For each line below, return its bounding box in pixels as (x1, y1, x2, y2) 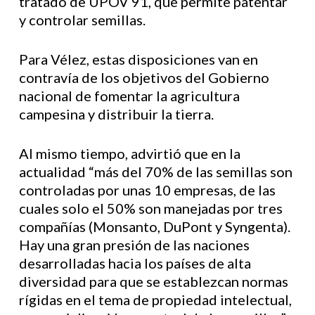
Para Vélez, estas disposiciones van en (18, 51, 258, 67)
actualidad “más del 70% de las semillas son (18, 163, 292, 180)
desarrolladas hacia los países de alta (18, 255, 251, 271)
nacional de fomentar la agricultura (18, 87, 240, 104)
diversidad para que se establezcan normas (18, 273, 288, 290)
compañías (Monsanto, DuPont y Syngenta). (18, 218, 290, 235)
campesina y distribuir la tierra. (18, 105, 214, 122)
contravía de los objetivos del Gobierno (18, 69, 269, 86)
